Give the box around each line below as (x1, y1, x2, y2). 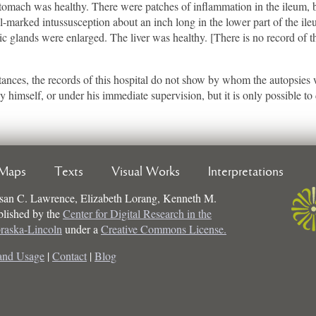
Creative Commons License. (101, 221, 226, 236)
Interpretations (208, 164, 284, 179)
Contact (52, 248, 87, 263)
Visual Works (111, 164, 180, 179)
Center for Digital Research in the (63, 205, 212, 221)
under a (62, 221, 101, 236)
